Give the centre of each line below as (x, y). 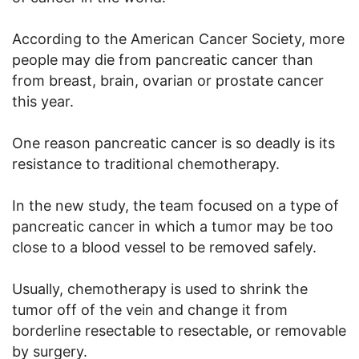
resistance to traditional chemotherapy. (146, 164)
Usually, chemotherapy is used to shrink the (160, 289)
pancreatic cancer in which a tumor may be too (173, 227)
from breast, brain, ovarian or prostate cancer (168, 81)
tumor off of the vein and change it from (150, 310)
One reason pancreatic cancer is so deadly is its (173, 143)
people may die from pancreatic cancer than (163, 60)
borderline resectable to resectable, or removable (179, 331)
